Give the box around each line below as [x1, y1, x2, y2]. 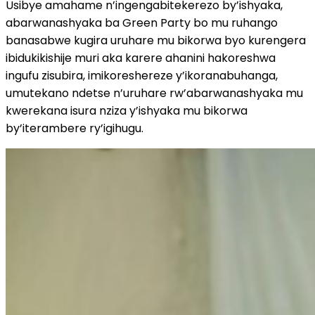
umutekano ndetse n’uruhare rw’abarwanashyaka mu [6, 84, 303, 101]
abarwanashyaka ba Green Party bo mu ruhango [6, 14, 278, 31]
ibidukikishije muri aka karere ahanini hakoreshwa [6, 49, 276, 66]
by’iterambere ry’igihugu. [6, 120, 143, 136]
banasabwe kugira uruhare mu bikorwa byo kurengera [6, 32, 306, 49]
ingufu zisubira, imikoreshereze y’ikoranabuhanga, [6, 67, 278, 84]
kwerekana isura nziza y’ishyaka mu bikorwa [6, 102, 247, 119]
